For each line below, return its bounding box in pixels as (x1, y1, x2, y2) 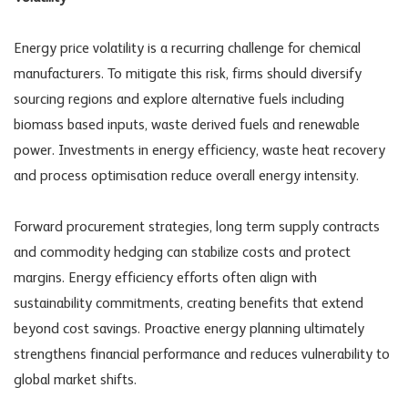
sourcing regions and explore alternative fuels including (14, 92, 344, 107)
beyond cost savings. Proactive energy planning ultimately (14, 321, 364, 337)
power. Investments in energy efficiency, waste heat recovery (14, 143, 385, 158)
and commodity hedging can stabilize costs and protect (14, 245, 351, 260)
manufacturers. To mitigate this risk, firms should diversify (14, 66, 362, 82)
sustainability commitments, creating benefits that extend (14, 296, 363, 311)
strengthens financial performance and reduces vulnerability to (14, 347, 390, 362)
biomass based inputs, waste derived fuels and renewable (14, 117, 360, 133)
